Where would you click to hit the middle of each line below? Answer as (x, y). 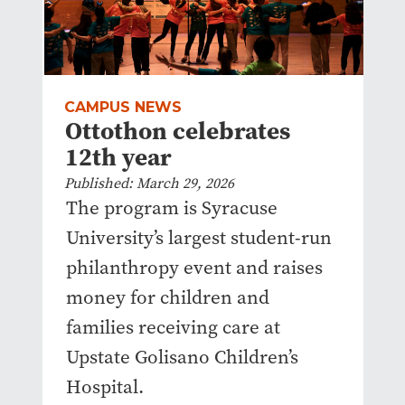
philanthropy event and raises (194, 268)
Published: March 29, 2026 (149, 184)
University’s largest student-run (198, 238)
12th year (118, 157)
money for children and (167, 298)
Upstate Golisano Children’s (182, 358)
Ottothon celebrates (177, 131)
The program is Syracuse (171, 208)
